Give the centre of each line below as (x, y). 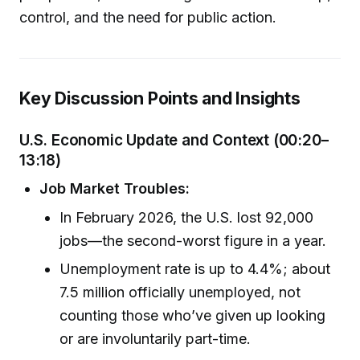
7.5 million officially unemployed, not (180, 292)
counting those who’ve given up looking (193, 316)
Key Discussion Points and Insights (160, 98)
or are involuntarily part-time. (155, 339)
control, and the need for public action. (148, 17)
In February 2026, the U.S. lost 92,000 (187, 218)
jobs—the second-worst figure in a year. (193, 241)
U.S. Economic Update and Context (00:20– (174, 141)
